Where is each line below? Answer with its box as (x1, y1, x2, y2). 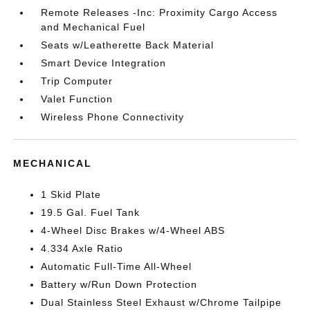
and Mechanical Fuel (41, 21, 146, 33)
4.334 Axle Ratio (41, 242, 124, 254)
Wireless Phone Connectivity (41, 111, 185, 122)
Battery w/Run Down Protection (41, 278, 198, 290)
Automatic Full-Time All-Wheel (41, 260, 192, 272)
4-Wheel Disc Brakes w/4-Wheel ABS (41, 224, 226, 236)
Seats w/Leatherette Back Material (41, 39, 215, 51)
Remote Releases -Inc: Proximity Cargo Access (41, 6, 278, 18)
